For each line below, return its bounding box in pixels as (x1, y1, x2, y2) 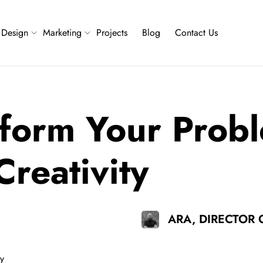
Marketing (43, 26, 82, 39)
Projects (96, 26, 127, 39)
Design (1, 26, 28, 39)
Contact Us (175, 26, 218, 39)
